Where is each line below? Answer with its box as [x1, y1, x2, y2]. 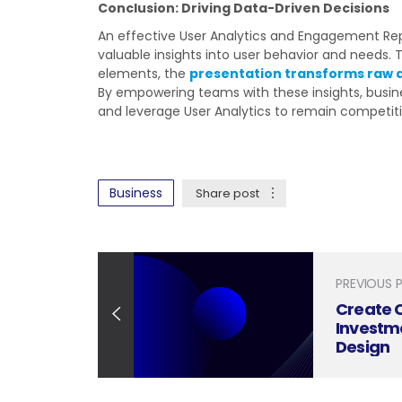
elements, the [98, 65, 190, 83]
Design [336, 336, 390, 358]
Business [109, 184, 163, 202]
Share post [196, 185, 260, 202]
